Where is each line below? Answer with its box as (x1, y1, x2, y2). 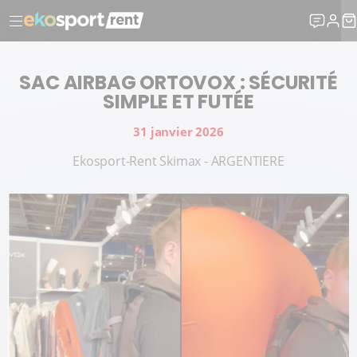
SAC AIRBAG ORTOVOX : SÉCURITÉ (19, 69, 338, 96)
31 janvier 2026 (133, 124, 224, 139)
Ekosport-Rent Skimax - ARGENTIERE (73, 152, 284, 170)
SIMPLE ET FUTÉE (103, 88, 254, 115)
